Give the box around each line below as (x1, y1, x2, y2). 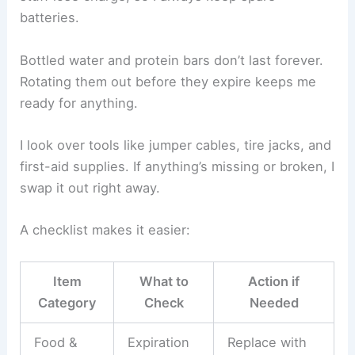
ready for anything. (20, 94, 139, 111)
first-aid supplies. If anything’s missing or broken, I (20, 158, 335, 174)
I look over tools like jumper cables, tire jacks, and (20, 136, 332, 153)
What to (139, 273, 189, 290)
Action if (248, 273, 300, 290)
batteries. (20, 10, 80, 26)
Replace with (227, 334, 307, 351)
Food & (33, 334, 77, 351)
